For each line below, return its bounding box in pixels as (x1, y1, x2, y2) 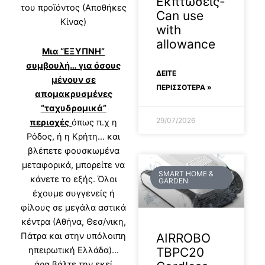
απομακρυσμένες (34, 89, 112, 100)
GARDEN (159, 176, 189, 186)
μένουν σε (51, 75, 96, 86)
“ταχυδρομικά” (40, 103, 106, 114)
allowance (156, 37, 215, 52)
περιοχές (30, 117, 70, 128)
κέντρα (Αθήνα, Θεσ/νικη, (21, 216, 126, 228)
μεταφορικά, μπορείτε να (22, 160, 125, 171)
